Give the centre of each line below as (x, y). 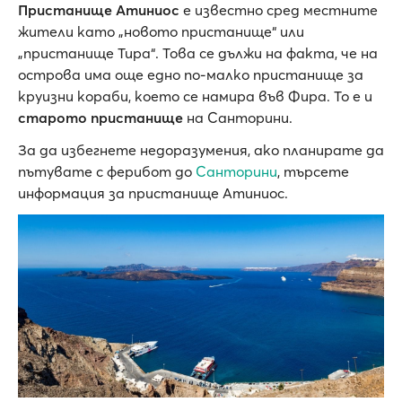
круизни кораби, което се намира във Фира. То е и (195, 96)
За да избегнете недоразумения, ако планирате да (201, 150)
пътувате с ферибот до (107, 171)
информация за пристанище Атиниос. (153, 193)
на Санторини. (238, 118)
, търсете (313, 171)
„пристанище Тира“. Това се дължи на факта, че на (198, 53)
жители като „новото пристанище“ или (161, 31)
